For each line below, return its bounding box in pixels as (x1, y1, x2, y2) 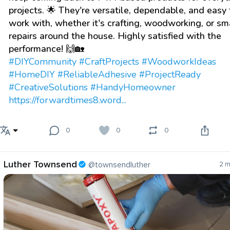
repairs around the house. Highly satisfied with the (9, 30, 221, 43)
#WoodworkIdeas (142, 55, 216, 68)
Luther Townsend (4, 159, 77, 170)
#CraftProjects (79, 55, 139, 68)
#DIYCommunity (9, 55, 76, 68)
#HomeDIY (9, 68, 55, 81)
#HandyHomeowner (90, 81, 176, 94)
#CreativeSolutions (9, 81, 88, 94)
